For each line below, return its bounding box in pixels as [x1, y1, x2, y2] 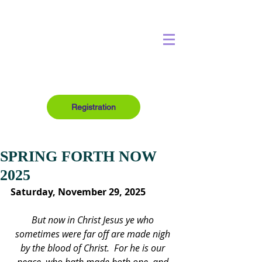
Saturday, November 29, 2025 [11, 185, 146, 198]
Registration [71, 102, 116, 112]
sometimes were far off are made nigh [15, 227, 173, 240]
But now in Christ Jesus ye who [31, 213, 156, 226]
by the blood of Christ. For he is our [20, 242, 167, 254]
